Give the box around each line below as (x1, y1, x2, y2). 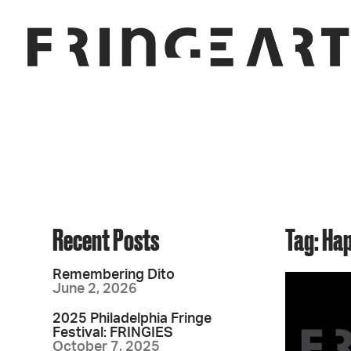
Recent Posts (52, 223, 160, 256)
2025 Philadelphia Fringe (52, 312, 212, 326)
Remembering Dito (52, 268, 175, 282)
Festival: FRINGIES (52, 326, 174, 340)
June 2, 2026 (52, 282, 138, 296)
